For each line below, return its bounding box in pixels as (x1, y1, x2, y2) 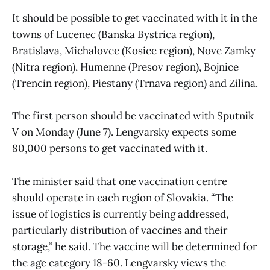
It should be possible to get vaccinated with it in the (12, 11, 257, 25)
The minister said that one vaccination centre (12, 174, 227, 188)
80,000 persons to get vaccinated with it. (12, 142, 207, 155)
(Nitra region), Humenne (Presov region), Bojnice (12, 60, 239, 74)
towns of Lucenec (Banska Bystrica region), (12, 28, 215, 42)
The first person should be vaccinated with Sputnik (12, 109, 254, 123)
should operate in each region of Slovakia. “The (12, 190, 233, 204)
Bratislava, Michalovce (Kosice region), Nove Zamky (12, 44, 256, 58)
